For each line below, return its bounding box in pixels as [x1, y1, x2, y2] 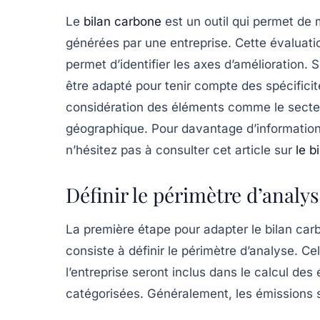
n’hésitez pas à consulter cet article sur [66, 142, 296, 157]
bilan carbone [84, 14, 161, 29]
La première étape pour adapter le [66, 221, 265, 236]
